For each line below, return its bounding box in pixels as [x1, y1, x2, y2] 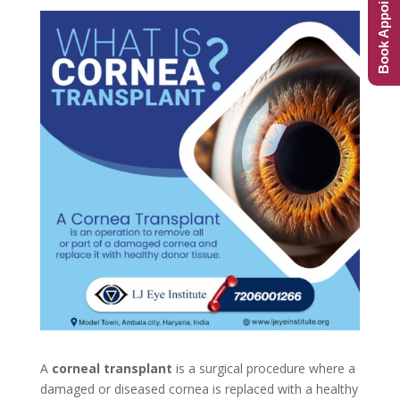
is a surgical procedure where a [175, 360, 355, 378]
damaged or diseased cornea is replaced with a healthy [39, 380, 358, 398]
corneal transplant [51, 360, 172, 378]
